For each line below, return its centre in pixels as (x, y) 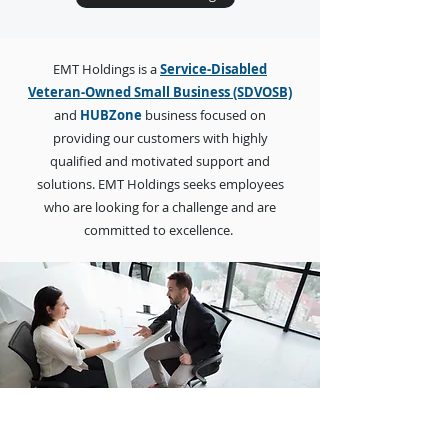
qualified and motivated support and (160, 161)
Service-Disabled (213, 69)
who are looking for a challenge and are (160, 207)
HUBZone (111, 115)
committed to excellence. (160, 230)
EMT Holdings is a (106, 69)
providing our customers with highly (160, 138)
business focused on (204, 115)
